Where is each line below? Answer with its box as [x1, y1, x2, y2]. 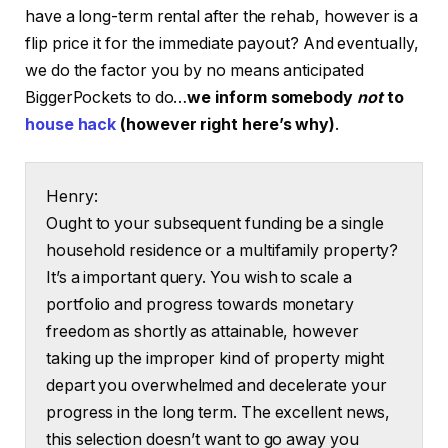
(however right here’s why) [116, 114, 336, 134]
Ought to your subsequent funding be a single [46, 214, 384, 234]
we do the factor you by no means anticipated [25, 60, 364, 80]
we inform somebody [187, 87, 357, 107]
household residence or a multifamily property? [46, 241, 399, 261]
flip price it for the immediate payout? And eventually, [25, 33, 419, 53]
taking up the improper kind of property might [46, 349, 385, 369]
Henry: [46, 187, 98, 207]
